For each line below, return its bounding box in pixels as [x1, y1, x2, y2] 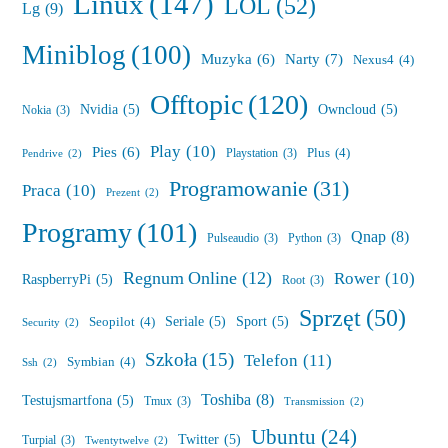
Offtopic [150, 88, 243, 124]
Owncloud [318, 101, 376, 119]
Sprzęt [299, 303, 361, 335]
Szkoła [145, 349, 197, 373]
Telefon [244, 350, 298, 372]
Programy [22, 216, 132, 252]
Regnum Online [123, 268, 237, 291]
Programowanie [169, 175, 308, 204]
